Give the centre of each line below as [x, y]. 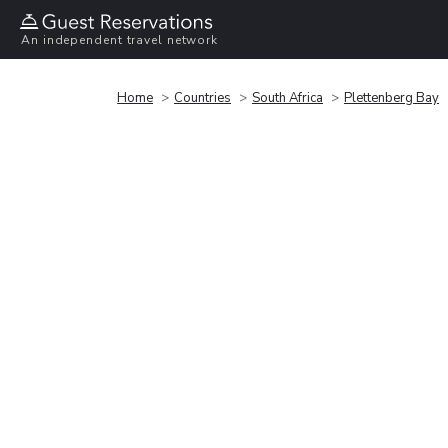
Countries [202, 97]
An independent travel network [120, 40]
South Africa [287, 97]
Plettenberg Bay [391, 97]
